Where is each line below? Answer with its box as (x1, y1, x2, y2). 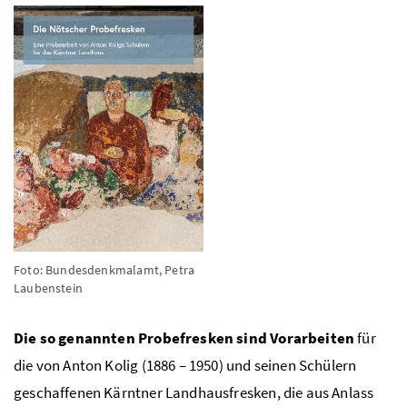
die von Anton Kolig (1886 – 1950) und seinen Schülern (14, 354, 357, 375)
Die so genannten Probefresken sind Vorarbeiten (14, 327, 355, 348)
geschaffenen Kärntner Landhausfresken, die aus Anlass (14, 382, 374, 402)
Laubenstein (14, 279, 83, 296)
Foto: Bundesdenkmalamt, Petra (14, 261, 195, 278)
